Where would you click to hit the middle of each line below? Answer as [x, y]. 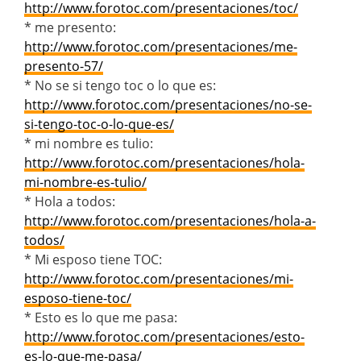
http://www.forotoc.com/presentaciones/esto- [164, 336]
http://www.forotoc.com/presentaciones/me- [161, 46]
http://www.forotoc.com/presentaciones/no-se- [168, 104]
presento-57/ [64, 66]
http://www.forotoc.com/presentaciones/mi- [159, 278]
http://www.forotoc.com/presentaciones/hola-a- [170, 220]
